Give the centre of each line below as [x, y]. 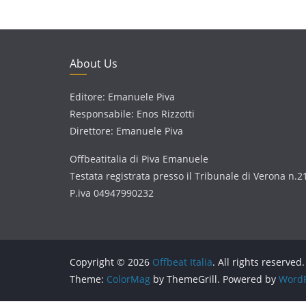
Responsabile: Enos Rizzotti [132, 114]
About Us [94, 64]
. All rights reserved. [259, 262]
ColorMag [128, 279]
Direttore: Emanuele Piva [126, 131]
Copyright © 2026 [111, 262]
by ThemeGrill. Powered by [214, 279]
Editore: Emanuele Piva [122, 97]
